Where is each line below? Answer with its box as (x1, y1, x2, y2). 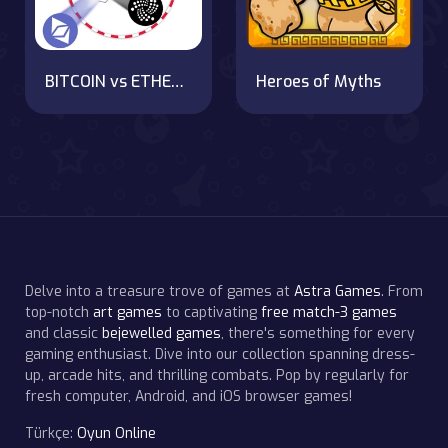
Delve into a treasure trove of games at (25, 281, 294, 301)
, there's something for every (221, 323, 415, 343)
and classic (25, 323, 102, 343)
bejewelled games (102, 323, 221, 343)
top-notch (25, 302, 93, 322)
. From (381, 281, 423, 301)
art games (93, 302, 162, 322)
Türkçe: (25, 423, 77, 443)
